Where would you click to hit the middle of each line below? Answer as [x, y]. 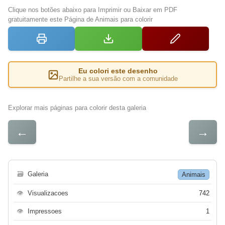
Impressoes [45, 211]
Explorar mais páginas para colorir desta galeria [77, 108]
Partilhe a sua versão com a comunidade [118, 79]
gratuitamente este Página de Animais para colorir [80, 20]
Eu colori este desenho [118, 71]
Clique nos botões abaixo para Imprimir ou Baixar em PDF [93, 10]
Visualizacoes [48, 193]
